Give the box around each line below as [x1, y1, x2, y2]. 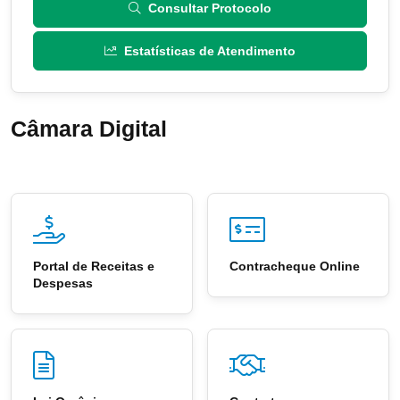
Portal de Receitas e [33, 259, 154, 274]
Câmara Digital [11, 116, 167, 142]
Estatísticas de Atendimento [124, 44, 296, 59]
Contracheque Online [229, 259, 360, 274]
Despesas [33, 276, 93, 291]
